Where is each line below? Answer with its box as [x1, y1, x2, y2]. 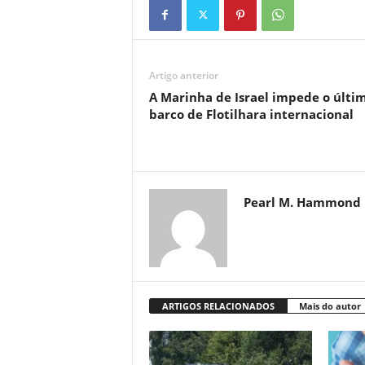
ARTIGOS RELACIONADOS [161, 300, 275, 312]
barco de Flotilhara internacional [148, 106, 354, 122]
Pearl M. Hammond [243, 194, 361, 210]
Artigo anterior [148, 68, 218, 82]
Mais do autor [298, 300, 361, 312]
